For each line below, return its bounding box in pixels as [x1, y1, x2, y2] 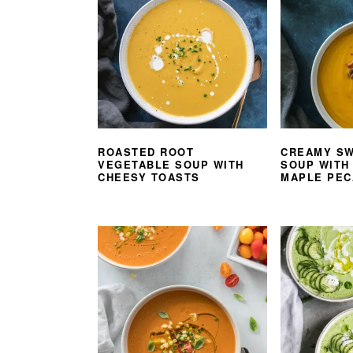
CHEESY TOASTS [98, 169, 200, 185]
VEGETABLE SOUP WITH [98, 157, 244, 173]
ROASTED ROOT [98, 144, 194, 160]
